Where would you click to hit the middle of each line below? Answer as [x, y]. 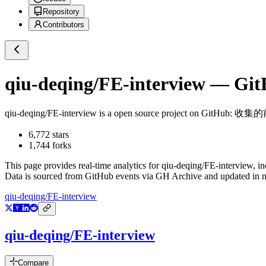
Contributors [64, 25]
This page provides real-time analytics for [83, 166]
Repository [61, 12]
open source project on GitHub [171, 113]
